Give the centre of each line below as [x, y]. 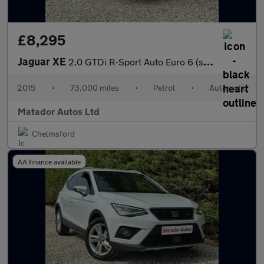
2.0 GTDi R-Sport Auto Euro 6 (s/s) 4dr [136, 62]
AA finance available [49, 161]
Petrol [164, 88]
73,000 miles [95, 88]
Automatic [228, 88]
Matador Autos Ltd [59, 111]
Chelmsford [53, 133]
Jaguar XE [43, 61]
